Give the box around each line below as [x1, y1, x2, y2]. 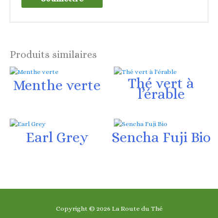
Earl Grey [26, 128, 88, 145]
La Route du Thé [111, 205, 163, 213]
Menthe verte [13, 76, 101, 93]
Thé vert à [128, 74, 194, 91]
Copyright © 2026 [55, 205, 112, 213]
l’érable [137, 85, 185, 102]
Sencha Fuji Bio [111, 128, 211, 145]
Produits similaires [10, 48, 97, 60]
